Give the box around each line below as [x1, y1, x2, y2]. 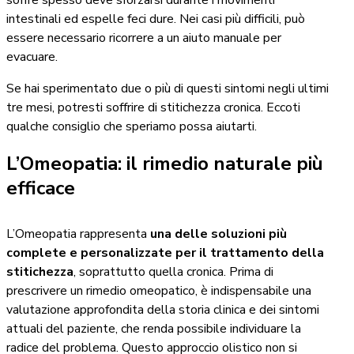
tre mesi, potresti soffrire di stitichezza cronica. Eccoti [6, 99, 300, 117]
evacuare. [6, 48, 58, 66]
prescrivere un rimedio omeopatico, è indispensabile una [6, 282, 311, 300]
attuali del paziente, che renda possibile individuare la [6, 320, 301, 338]
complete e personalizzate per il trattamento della [6, 244, 324, 262]
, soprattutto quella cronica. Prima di [73, 263, 273, 281]
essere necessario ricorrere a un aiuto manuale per [6, 29, 281, 47]
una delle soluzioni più [147, 225, 287, 243]
